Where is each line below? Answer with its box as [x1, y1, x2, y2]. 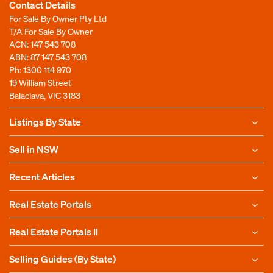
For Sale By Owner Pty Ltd [9, 13, 107, 24]
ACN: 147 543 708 [9, 38, 76, 49]
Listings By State [9, 115, 81, 128]
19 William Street [9, 77, 71, 88]
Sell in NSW [9, 143, 58, 155]
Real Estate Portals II [9, 225, 98, 238]
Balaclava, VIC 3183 [9, 90, 80, 101]
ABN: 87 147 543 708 [9, 51, 87, 62]
